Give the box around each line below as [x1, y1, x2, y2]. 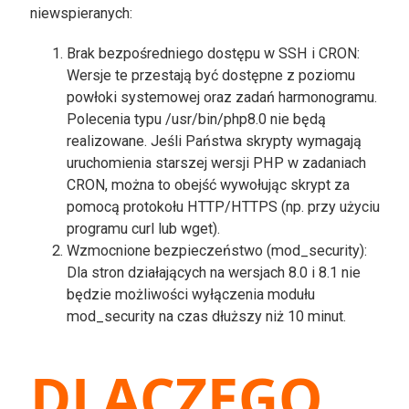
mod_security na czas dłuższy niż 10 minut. [66, 307, 346, 325]
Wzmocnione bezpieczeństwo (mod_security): [66, 241, 367, 259]
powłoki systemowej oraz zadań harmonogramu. [66, 88, 377, 106]
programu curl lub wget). [66, 219, 220, 237]
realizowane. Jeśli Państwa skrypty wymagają [66, 131, 362, 150]
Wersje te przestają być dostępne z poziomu [66, 66, 355, 84]
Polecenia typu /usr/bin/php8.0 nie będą [66, 110, 326, 128]
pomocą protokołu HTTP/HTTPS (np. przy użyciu [66, 197, 380, 215]
